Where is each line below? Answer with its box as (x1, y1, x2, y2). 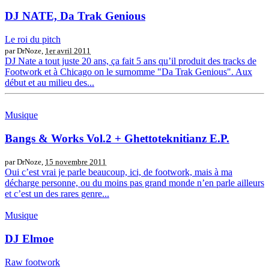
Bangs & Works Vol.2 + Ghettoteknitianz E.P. (5, 131, 229, 145)
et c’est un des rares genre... (5, 189, 109, 199)
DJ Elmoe (5, 232, 53, 246)
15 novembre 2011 (45, 157, 106, 167)
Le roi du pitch (5, 34, 61, 44)
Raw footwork (5, 256, 60, 267)
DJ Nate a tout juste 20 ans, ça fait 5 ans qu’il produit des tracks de (5, 55, 256, 66)
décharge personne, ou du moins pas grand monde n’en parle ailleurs (5, 178, 264, 189)
